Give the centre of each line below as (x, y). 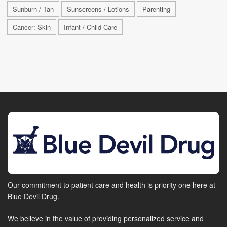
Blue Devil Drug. (33, 196)
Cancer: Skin (32, 27)
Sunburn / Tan (33, 9)
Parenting (156, 9)
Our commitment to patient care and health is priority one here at (111, 185)
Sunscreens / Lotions (98, 9)
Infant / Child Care (90, 27)
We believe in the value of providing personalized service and (106, 218)
